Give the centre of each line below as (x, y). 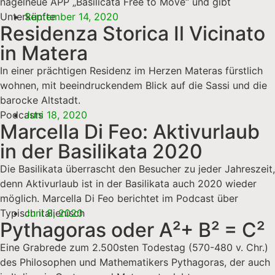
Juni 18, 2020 (56, 114)
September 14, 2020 (72, 16)
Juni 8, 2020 (54, 213)
